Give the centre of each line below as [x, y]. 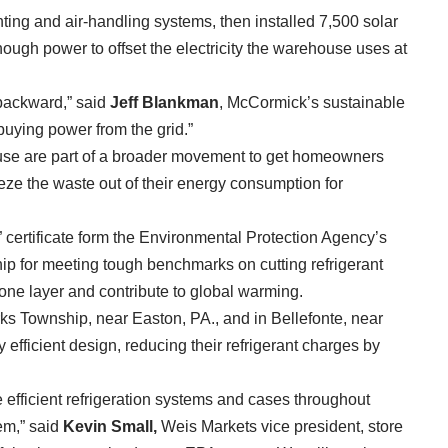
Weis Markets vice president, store [280, 427]
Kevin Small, [110, 427]
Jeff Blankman [162, 103]
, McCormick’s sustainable [312, 103]
